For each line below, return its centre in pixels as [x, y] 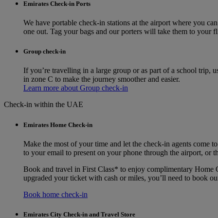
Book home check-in [55, 194]
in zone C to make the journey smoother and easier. [102, 79]
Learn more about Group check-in [76, 88]
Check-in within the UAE [44, 105]
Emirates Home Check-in [58, 125]
